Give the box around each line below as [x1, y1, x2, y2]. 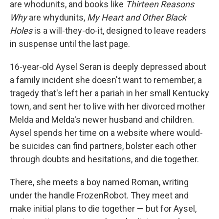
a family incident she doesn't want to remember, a [10, 75, 202, 85]
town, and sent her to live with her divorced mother [10, 101, 205, 111]
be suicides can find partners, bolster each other [10, 141, 197, 151]
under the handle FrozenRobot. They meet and [10, 190, 189, 200]
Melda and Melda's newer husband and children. [10, 114, 194, 125]
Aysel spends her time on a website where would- [10, 128, 203, 138]
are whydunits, [29, 12, 87, 22]
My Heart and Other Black [87, 12, 186, 22]
